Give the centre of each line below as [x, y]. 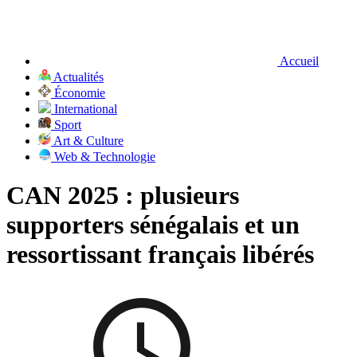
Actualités [77, 76]
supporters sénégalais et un [153, 225]
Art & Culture [87, 140]
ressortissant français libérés [163, 255]
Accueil [298, 61]
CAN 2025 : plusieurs [123, 196]
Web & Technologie [103, 156]
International [84, 108]
